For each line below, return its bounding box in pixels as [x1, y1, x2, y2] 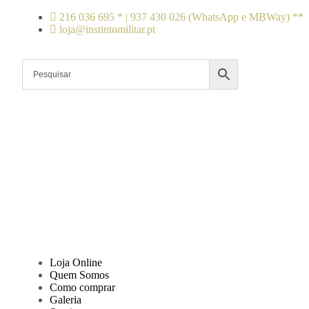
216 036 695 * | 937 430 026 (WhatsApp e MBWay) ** [59, 11, 303, 23]
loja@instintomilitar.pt [59, 23, 155, 35]
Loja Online [50, 257, 102, 268]
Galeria [50, 294, 81, 306]
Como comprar [50, 281, 115, 293]
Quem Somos [50, 269, 109, 281]
